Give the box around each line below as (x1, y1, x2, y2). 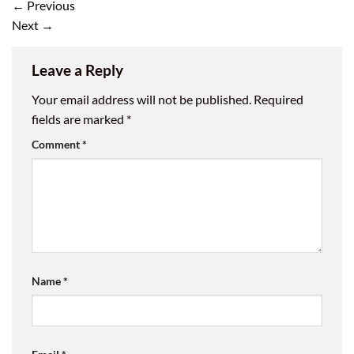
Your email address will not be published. (32, 92, 251, 107)
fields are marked (32, 111, 126, 127)
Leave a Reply (32, 60, 126, 79)
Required (254, 92, 303, 107)
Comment (32, 137, 82, 152)
